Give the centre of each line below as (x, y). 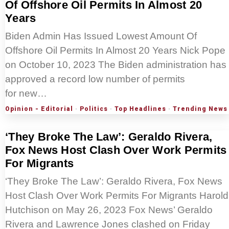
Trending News (200, 109)
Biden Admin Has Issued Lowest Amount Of (101, 36)
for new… (26, 94)
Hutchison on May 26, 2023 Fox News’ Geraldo (109, 210)
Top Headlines (140, 109)
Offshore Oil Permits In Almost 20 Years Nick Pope (115, 51)
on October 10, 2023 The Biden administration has (116, 65)
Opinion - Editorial (39, 109)
